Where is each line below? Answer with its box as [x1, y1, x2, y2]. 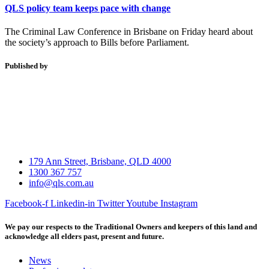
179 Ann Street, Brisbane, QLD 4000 [29, 156, 171, 167]
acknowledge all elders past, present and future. [5, 232, 164, 241]
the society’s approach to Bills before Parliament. [5, 37, 189, 47]
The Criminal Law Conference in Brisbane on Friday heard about [5, 26, 253, 37]
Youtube [126, 198, 158, 209]
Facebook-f [5, 198, 48, 209]
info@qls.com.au [29, 178, 94, 189]
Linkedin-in [50, 198, 95, 209]
